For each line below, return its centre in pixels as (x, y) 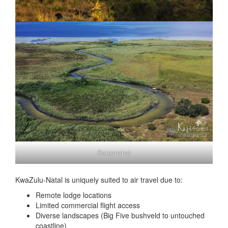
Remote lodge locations (74, 195)
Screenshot (114, 153)
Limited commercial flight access (88, 205)
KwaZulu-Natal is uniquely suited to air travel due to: (99, 180)
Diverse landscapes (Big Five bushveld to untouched (120, 216)
